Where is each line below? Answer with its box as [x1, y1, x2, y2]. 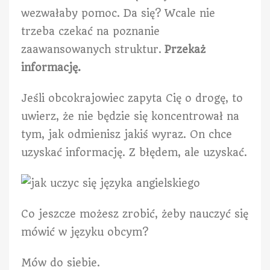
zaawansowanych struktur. [21, 43, 165, 55]
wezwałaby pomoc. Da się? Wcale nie [21, 7, 215, 19]
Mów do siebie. [21, 256, 100, 269]
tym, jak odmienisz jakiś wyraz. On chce [21, 128, 232, 140]
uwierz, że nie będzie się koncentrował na [21, 110, 239, 122]
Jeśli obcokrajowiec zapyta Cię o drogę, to [21, 92, 243, 104]
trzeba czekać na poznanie [21, 25, 160, 37]
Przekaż [165, 43, 206, 55]
